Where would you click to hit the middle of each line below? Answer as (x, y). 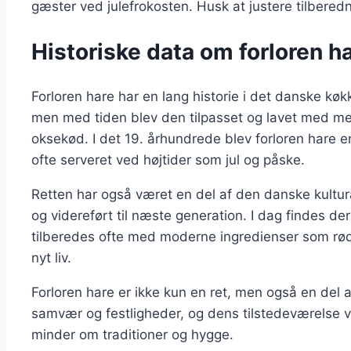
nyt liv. (51, 257)
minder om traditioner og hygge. (132, 334)
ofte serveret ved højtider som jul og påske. (168, 159)
